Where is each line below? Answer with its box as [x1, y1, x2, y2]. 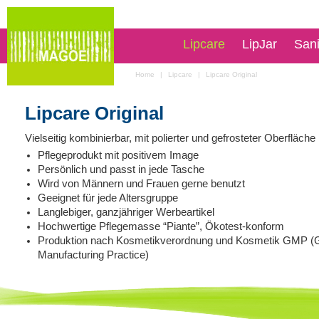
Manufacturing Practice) [38, 249, 149, 261]
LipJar [242, 37, 277, 51]
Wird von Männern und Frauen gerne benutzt [38, 178, 245, 189]
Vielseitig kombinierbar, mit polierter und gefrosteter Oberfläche [25, 132, 315, 144]
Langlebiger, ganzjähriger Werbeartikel [38, 206, 214, 218]
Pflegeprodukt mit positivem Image [38, 150, 199, 161]
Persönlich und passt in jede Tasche [38, 164, 204, 175]
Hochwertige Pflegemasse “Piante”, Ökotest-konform [38, 221, 284, 232]
